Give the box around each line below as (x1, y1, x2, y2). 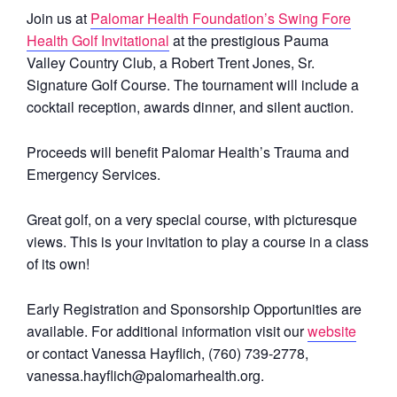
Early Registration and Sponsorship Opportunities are (27, 298, 362, 319)
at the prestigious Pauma (169, 29, 329, 51)
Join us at (27, 7, 90, 28)
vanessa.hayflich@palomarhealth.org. (27, 364, 264, 385)
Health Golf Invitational (27, 29, 169, 51)
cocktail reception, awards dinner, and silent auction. (27, 96, 354, 117)
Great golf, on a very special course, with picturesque (27, 208, 357, 230)
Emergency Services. (27, 163, 160, 184)
